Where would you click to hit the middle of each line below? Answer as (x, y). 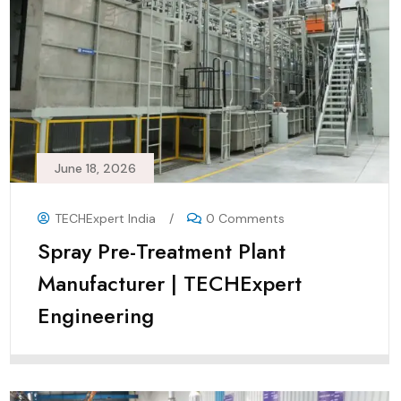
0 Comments (245, 219)
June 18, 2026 (95, 169)
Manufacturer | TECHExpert (170, 284)
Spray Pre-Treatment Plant (162, 252)
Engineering (96, 316)
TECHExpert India (105, 219)
